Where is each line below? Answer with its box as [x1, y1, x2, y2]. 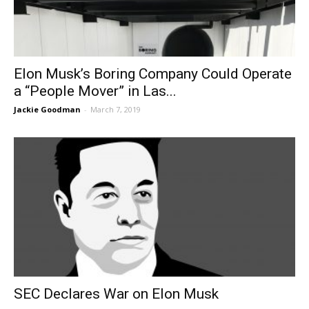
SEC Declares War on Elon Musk [14, 285, 219, 302]
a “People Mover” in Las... [14, 83, 177, 100]
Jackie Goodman [14, 104, 81, 115]
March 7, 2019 [90, 104, 141, 115]
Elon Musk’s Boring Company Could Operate [14, 66, 292, 83]
